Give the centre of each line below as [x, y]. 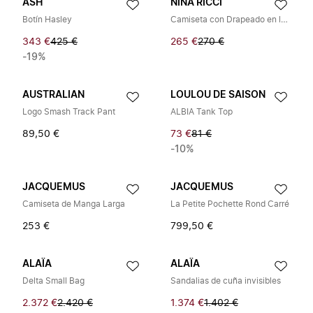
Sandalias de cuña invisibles [226, 281]
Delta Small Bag [53, 281]
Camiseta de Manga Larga [74, 204]
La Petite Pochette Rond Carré [230, 204]
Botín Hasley [47, 20]
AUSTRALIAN [53, 95]
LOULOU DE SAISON [218, 95]
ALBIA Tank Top [202, 112]
